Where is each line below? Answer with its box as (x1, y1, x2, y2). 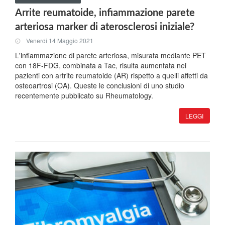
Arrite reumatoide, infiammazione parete (15, 8, 195, 18)
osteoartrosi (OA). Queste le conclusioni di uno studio (15, 80, 184, 90)
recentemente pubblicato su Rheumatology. (15, 90, 153, 100)
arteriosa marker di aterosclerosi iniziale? (15, 22, 194, 32)
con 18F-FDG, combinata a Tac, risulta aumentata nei (15, 60, 186, 70)
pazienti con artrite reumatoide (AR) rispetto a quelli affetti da (15, 70, 208, 80)
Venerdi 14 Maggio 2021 (26, 36, 93, 45)
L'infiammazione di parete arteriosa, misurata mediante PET (15, 50, 206, 60)
